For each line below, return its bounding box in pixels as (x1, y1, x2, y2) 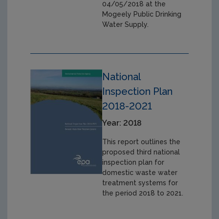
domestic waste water (102, 168, 178, 176)
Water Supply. (102, 20, 149, 28)
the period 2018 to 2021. (102, 189, 184, 197)
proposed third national (102, 148, 180, 156)
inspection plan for (102, 158, 165, 166)
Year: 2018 (102, 118, 142, 128)
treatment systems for (102, 178, 178, 187)
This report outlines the (102, 137, 181, 146)
